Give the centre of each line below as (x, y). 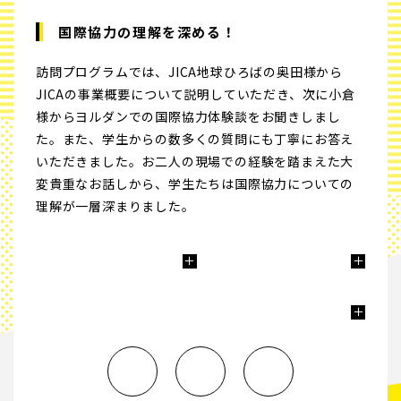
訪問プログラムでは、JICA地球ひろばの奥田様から (189, 72)
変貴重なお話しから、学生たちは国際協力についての (195, 183)
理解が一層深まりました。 (115, 206)
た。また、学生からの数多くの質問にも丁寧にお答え (195, 139)
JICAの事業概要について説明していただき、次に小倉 (196, 94)
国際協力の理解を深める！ (148, 32)
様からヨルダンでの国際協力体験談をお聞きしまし (188, 116)
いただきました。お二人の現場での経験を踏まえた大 (195, 161)
